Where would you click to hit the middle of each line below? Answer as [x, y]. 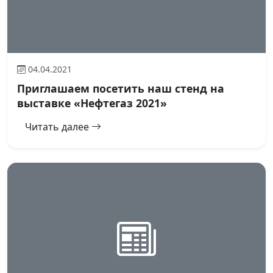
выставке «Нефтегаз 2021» [92, 103]
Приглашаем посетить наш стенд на [121, 89]
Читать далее [58, 127]
